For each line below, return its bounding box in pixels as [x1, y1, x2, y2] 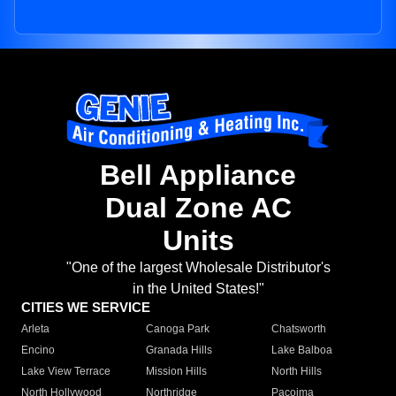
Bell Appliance [100, 159, 296, 192]
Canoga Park [146, 323, 210, 336]
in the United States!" [132, 281, 264, 297]
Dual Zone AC [104, 192, 292, 225]
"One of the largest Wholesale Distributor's [65, 260, 331, 276]
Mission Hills [146, 365, 208, 378]
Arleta [21, 323, 49, 336]
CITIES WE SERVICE [21, 300, 150, 316]
